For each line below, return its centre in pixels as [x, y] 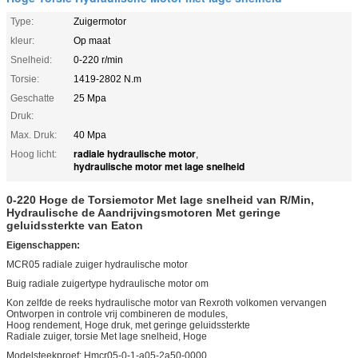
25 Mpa [90, 98]
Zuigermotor [100, 21]
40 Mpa [90, 135]
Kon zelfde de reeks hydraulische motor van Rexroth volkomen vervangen [167, 302]
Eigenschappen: [43, 245]
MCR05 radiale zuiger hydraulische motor [97, 264]
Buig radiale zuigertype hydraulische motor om [107, 283]
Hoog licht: [34, 154]
